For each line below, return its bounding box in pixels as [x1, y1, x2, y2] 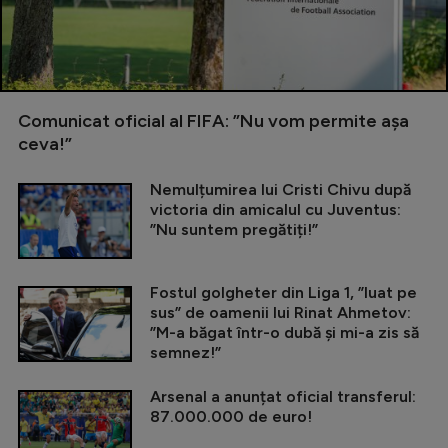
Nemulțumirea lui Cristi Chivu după [150, 180, 411, 200]
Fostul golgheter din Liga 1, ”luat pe [150, 283, 417, 303]
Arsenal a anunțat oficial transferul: [150, 387, 416, 407]
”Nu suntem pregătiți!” [150, 220, 318, 240]
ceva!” [18, 133, 72, 156]
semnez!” [150, 343, 221, 363]
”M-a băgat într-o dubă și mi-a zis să [150, 323, 419, 343]
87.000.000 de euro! [150, 407, 312, 427]
